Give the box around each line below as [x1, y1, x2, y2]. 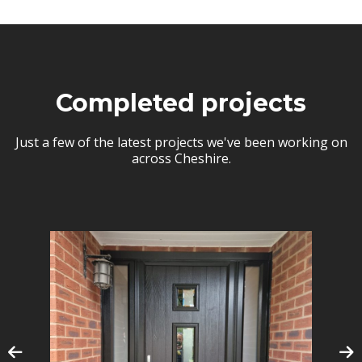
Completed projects [56, 87, 306, 118]
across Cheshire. [131, 149, 231, 167]
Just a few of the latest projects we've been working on [15, 133, 347, 151]
